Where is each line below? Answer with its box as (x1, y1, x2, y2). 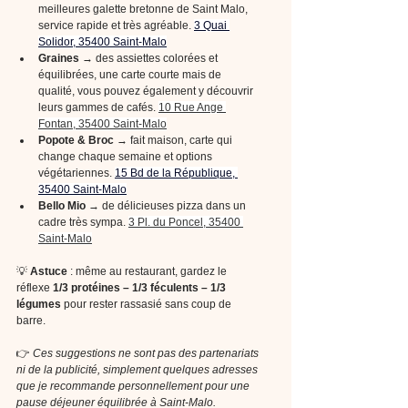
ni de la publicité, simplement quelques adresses (16, 363, 260, 376)
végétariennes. (38, 167, 115, 179)
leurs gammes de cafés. (38, 101, 158, 114)
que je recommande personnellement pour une (16, 380, 252, 393)
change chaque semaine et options (38, 150, 215, 163)
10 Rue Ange (158, 101, 226, 114)
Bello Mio (38, 199, 88, 212)
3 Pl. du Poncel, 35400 (128, 216, 243, 229)
